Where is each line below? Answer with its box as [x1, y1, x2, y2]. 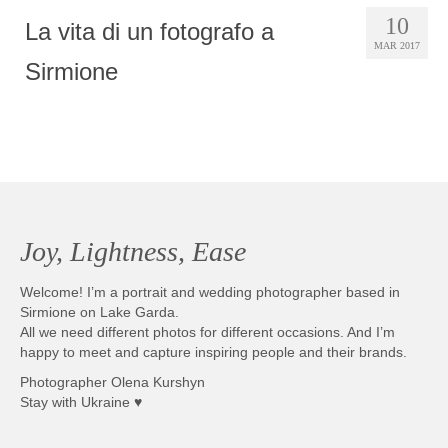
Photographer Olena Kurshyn [20, 374, 205, 391]
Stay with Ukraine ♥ [20, 394, 142, 411]
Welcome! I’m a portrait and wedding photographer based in [20, 284, 400, 301]
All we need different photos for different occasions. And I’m [20, 324, 395, 341]
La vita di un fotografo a [25, 18, 274, 46]
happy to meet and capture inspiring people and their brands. [20, 344, 407, 361]
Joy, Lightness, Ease [20, 236, 246, 268]
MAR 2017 [374, 40, 420, 52]
